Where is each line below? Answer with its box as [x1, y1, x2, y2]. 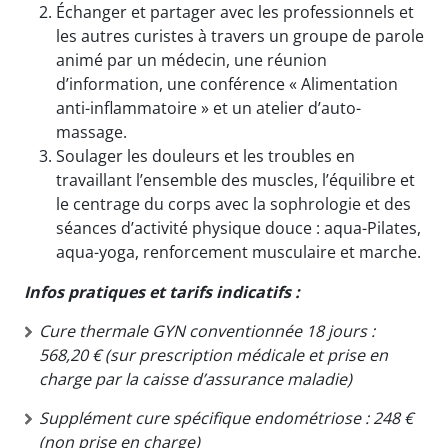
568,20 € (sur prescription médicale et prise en [39, 343, 388, 366]
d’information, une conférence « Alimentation [56, 72, 398, 95]
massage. [56, 120, 127, 143]
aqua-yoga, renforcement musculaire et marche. [56, 240, 421, 263]
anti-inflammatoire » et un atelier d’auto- [56, 96, 361, 119]
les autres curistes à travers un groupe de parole [56, 24, 424, 47]
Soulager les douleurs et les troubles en [56, 144, 355, 167]
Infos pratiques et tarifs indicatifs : [24, 280, 300, 303]
